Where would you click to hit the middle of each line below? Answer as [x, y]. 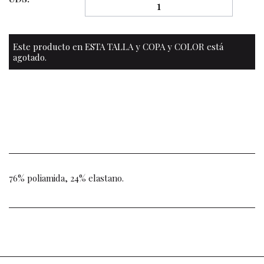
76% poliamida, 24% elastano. [66, 178]
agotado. [30, 57]
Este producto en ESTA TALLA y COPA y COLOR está [118, 46]
